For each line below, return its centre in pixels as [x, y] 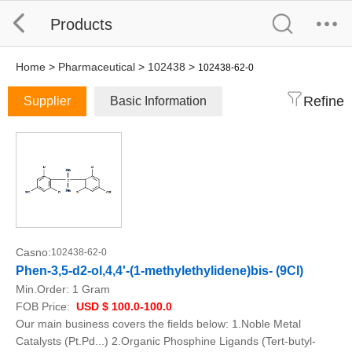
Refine [324, 101]
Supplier [47, 101]
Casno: [33, 252]
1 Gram [91, 289]
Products [81, 24]
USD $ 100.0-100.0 [123, 306]
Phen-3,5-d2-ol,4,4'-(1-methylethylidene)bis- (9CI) [159, 271]
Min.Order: [44, 289]
